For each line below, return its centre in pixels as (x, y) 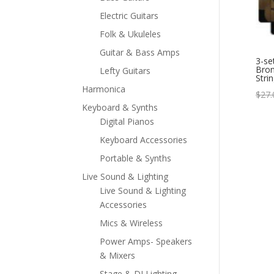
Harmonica (104, 89)
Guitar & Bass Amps (140, 52)
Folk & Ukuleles (131, 34)
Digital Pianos (127, 121)
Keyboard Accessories (144, 139)
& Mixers (118, 255)
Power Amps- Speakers (146, 241)
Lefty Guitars (125, 70)
